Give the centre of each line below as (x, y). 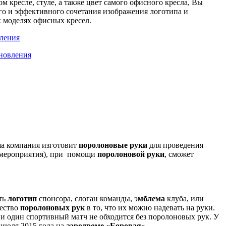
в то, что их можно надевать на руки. (151, 208)
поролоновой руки (131, 154)
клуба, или (184, 199)
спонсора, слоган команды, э (87, 199)
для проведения (175, 145)
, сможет (179, 154)
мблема (151, 199)
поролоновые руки (113, 145)
